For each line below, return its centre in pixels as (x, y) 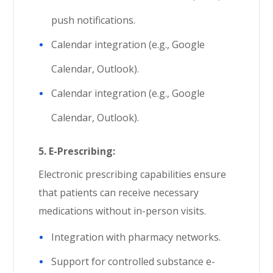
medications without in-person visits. (122, 211)
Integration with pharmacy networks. (136, 237)
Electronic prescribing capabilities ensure (133, 174)
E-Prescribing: (82, 151)
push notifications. (94, 20)
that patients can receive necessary (119, 193)
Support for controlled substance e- (133, 261)
